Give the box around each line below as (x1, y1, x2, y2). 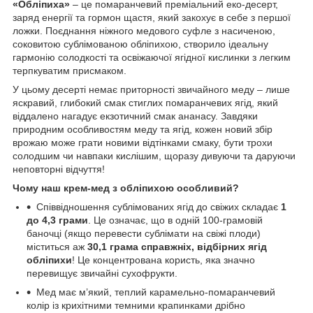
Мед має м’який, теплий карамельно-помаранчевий (36, 286, 275, 298)
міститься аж (27, 240, 87, 252)
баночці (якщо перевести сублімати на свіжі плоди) (27, 227, 261, 239)
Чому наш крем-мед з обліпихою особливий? (13, 182, 239, 194)
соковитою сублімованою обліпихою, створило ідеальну (13, 38, 268, 50)
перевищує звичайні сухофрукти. (27, 267, 177, 279)
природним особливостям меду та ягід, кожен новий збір (13, 123, 272, 135)
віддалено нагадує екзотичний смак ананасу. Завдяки (13, 110, 258, 122)
